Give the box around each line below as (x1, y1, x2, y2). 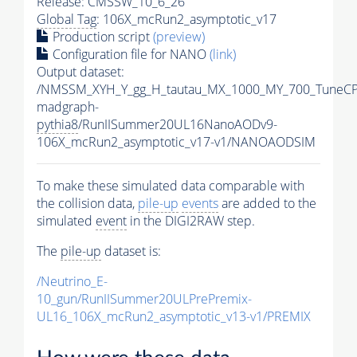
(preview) (153, 28, 205, 46)
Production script (49, 28, 153, 46)
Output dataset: (37, 63, 124, 81)
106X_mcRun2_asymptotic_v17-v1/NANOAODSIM (37, 133, 316, 151)
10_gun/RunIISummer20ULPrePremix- (37, 290, 252, 308)
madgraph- (37, 98, 99, 116)
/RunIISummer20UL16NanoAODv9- (78, 116, 277, 134)
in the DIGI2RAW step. (127, 212, 255, 230)
